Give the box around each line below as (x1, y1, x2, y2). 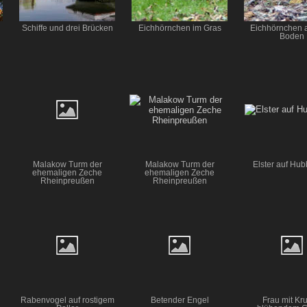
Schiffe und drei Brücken (21, 24, 113, 33)
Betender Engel (150, 295, 209, 304)
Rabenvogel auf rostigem (20, 295, 114, 304)
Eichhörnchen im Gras (138, 24, 221, 33)
